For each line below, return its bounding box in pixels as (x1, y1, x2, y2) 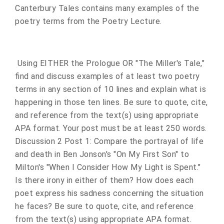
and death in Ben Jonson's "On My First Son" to (15, 149, 189, 159)
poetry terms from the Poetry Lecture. (15, 16, 164, 26)
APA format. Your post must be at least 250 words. (15, 123, 207, 133)
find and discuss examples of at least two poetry (15, 71, 200, 81)
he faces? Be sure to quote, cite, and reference (15, 201, 194, 211)
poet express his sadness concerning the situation (15, 188, 204, 198)
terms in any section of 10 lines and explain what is (15, 84, 206, 94)
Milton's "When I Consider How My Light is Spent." (15, 162, 201, 172)
